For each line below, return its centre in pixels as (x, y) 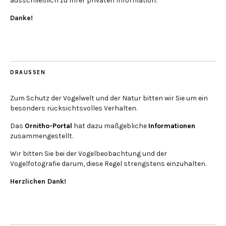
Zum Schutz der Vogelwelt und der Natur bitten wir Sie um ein (109, 98)
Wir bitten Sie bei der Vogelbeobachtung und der (89, 153)
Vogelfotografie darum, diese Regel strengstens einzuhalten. (108, 163)
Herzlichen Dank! (38, 181)
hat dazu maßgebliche (110, 126)
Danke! (21, 18)
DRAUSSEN (28, 72)
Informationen (172, 126)
